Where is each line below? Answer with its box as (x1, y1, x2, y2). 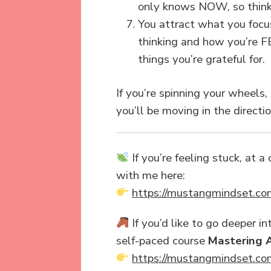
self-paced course (116, 232, 208, 249)
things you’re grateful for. (138, 51, 265, 67)
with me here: (116, 167, 185, 183)
